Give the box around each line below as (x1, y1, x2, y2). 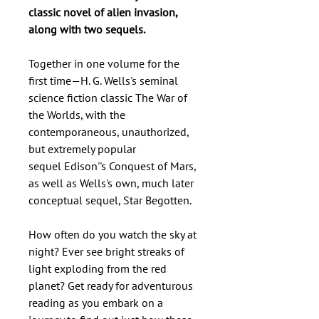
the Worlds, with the (28, 108, 125, 122)
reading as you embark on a (28, 296, 163, 310)
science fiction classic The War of (28, 90, 187, 105)
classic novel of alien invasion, (28, 5, 177, 19)
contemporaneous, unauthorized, (28, 125, 189, 139)
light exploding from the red (28, 261, 167, 276)
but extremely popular (28, 142, 136, 156)
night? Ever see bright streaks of (28, 244, 184, 258)
